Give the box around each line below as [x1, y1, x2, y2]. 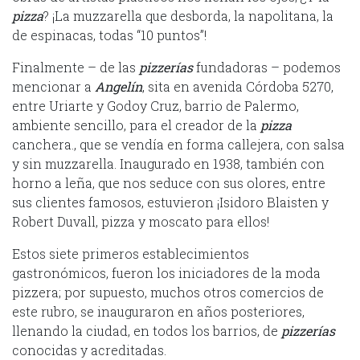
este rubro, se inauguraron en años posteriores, [12, 302, 305, 320]
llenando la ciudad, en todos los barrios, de [12, 321, 281, 339]
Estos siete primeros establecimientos [12, 244, 249, 262]
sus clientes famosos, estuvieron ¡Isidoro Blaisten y [12, 193, 329, 211]
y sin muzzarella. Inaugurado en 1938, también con [12, 154, 325, 172]
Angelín [95, 77, 142, 95]
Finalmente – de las [12, 58, 139, 76]
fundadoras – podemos [193, 58, 341, 76]
